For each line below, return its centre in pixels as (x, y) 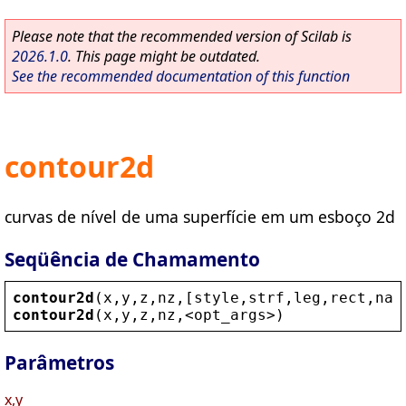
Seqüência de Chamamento (132, 259)
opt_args (230, 314)
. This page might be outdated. (164, 56)
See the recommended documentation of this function (181, 76)
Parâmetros (59, 363)
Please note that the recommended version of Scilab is (182, 36)
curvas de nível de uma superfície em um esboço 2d (200, 216)
